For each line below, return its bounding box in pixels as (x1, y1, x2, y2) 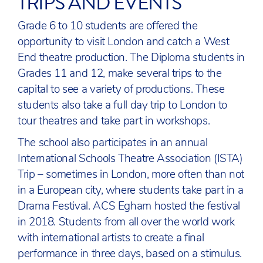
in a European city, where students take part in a (18, 186, 244, 197)
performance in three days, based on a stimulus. (18, 249, 242, 260)
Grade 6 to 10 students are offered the (18, 21, 198, 32)
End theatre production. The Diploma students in (18, 53, 245, 64)
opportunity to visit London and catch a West (18, 37, 230, 48)
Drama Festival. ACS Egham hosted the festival (18, 201, 240, 213)
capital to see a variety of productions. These (18, 85, 225, 96)
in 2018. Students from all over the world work (18, 217, 235, 228)
